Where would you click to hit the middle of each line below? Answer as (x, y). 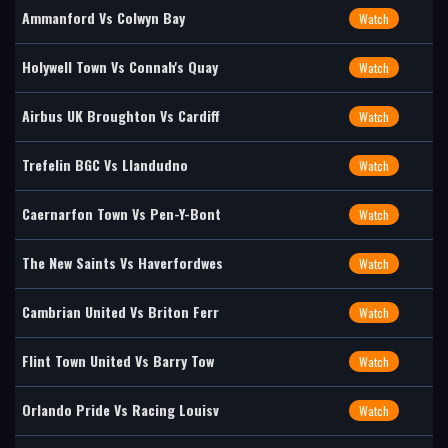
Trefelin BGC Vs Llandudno (105, 164)
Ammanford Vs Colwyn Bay (103, 17)
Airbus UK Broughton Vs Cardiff (121, 115)
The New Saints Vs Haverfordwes (122, 262)
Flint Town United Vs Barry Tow (118, 360)
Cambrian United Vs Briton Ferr (120, 311)
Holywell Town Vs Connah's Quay (120, 66)
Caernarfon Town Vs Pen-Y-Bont (121, 213)
